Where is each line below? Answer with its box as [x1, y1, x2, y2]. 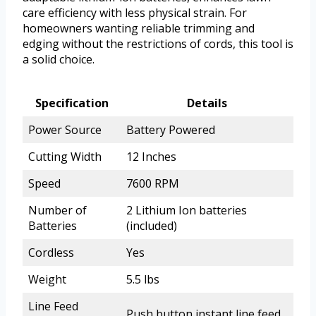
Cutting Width [28, 148, 102, 164]
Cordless [28, 244, 74, 260]
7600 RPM [126, 175, 179, 191]
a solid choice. [23, 51, 95, 67]
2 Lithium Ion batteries [126, 202, 247, 218]
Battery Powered [126, 121, 215, 138]
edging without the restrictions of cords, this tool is [23, 35, 293, 51]
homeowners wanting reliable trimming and [23, 20, 255, 36]
